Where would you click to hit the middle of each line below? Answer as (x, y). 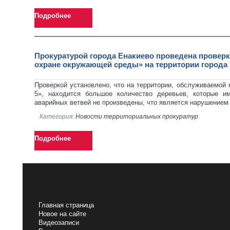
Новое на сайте (62, 214)
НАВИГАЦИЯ (59, 193)
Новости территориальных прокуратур (137, 116)
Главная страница (66, 205)
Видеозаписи (59, 223)
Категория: (57, 116)
